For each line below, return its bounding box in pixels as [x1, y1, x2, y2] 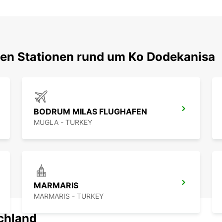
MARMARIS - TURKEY [34, 192, 104, 201]
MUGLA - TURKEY [34, 118, 92, 127]
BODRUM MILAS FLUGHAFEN [34, 107, 147, 117]
